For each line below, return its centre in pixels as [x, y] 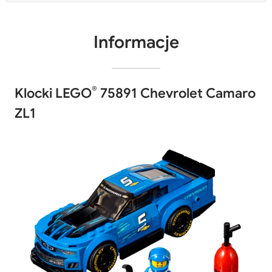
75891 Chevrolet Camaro [176, 93]
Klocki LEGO [53, 93]
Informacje [136, 42]
